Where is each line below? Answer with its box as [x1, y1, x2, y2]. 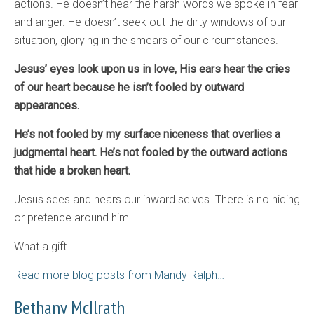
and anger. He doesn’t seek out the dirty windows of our [14, 15, 286, 29]
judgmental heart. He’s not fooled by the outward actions [14, 146, 287, 160]
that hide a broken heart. [14, 164, 130, 178]
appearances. [14, 99, 79, 113]
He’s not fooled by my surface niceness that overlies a [14, 128, 280, 142]
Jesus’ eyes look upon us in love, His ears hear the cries [14, 62, 290, 76]
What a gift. [14, 240, 69, 254]
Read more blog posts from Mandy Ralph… [14, 268, 224, 282]
